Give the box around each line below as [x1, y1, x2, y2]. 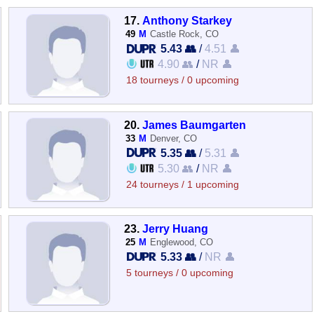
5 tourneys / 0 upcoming [126, 267, 234, 278]
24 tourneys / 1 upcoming [126, 179, 240, 190]
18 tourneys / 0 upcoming [126, 75, 240, 86]
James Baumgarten [142, 118, 247, 131]
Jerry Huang [142, 221, 209, 235]
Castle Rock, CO [150, 29, 219, 40]
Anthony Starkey [142, 14, 233, 27]
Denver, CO [150, 132, 198, 144]
